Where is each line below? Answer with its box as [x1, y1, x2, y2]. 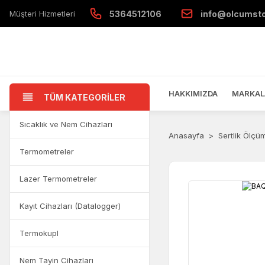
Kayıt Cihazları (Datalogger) [20, 201, 121, 211]
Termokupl [20, 228, 59, 238]
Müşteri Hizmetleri [9, 8, 75, 18]
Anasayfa [168, 131, 204, 140]
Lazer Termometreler [20, 174, 97, 183]
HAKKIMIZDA [168, 88, 218, 98]
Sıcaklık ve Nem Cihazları [20, 119, 112, 129]
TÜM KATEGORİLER [44, 92, 125, 102]
